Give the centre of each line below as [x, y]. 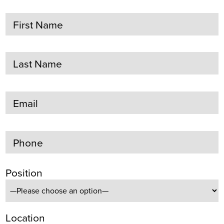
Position [24, 173]
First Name [38, 24]
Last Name [38, 64]
